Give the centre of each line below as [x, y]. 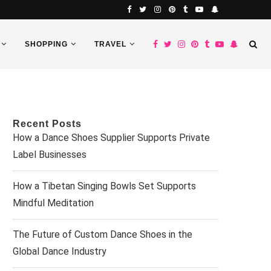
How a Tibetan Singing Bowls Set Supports [104, 186]
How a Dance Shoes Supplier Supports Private [111, 138]
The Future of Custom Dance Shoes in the [103, 234]
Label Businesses [50, 155]
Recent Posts [47, 124]
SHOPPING [46, 44]
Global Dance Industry [60, 251]
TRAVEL [110, 44]
